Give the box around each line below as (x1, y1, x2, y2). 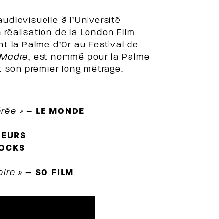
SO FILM (35, 168, 74, 177)
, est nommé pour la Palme (28, 53, 151, 62)
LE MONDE (35, 107, 85, 116)
